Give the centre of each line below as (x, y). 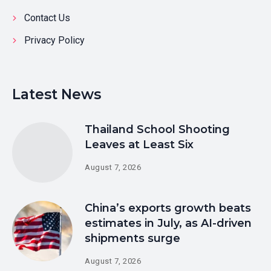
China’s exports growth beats (168, 208)
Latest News (57, 94)
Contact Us (47, 18)
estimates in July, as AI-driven (168, 223)
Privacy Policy (54, 40)
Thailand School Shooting (157, 129)
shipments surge (132, 238)
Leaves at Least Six (139, 144)
